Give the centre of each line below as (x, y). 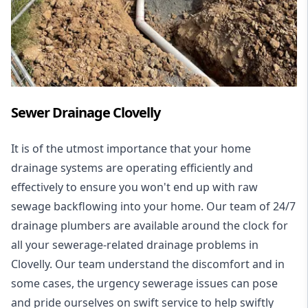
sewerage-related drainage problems (149, 244)
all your (32, 244)
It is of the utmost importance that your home (131, 148)
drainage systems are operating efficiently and (132, 167)
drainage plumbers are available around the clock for (150, 225)
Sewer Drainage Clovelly (86, 112)
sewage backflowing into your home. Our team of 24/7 (153, 206)
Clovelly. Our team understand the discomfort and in (148, 264)
